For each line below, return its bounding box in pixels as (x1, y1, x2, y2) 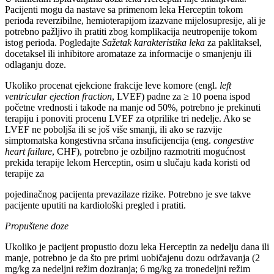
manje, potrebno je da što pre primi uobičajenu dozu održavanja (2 (5, 253, 260, 264)
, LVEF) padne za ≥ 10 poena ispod (112, 91, 250, 102)
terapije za (5, 168, 44, 179)
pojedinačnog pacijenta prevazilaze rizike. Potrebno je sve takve (5, 189, 251, 200)
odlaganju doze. (5, 59, 66, 70)
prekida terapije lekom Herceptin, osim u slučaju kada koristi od (5, 157, 250, 168)
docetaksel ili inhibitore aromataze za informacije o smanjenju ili (5, 48, 251, 59)
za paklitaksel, (207, 37, 262, 48)
